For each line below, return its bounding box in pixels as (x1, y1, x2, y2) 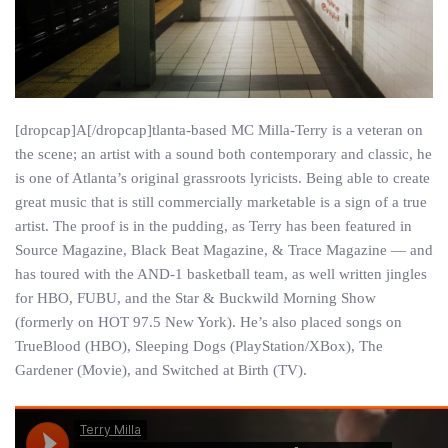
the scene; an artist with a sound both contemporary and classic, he (15, 146, 432, 162)
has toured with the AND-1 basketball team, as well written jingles (15, 266, 427, 282)
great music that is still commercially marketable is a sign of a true (15, 194, 427, 210)
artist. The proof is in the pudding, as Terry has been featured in (15, 218, 412, 234)
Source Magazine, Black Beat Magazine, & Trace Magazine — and (15, 242, 433, 258)
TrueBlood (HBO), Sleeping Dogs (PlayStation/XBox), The (15, 338, 383, 354)
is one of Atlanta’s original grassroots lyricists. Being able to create (15, 170, 430, 186)
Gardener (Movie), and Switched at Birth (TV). (15, 362, 307, 378)
